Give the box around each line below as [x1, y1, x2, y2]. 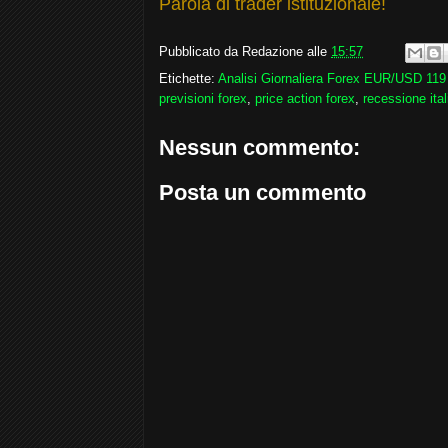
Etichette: [159, 70, 218, 86]
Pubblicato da [159, 43, 242, 59]
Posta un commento [159, 180, 366, 206]
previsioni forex [159, 90, 247, 106]
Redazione [242, 43, 303, 59]
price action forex [255, 90, 355, 106]
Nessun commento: [159, 134, 360, 160]
